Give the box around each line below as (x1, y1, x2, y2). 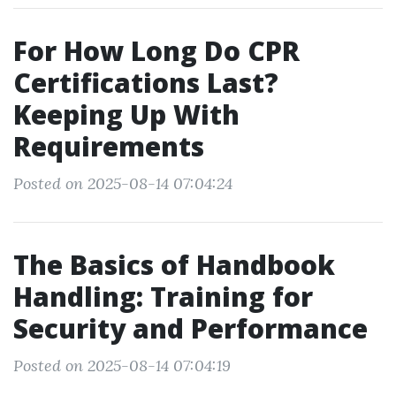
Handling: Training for (13, 278, 313, 315)
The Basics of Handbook (13, 247, 335, 283)
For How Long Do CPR (13, 33, 300, 69)
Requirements (13, 128, 204, 164)
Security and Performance (13, 310, 368, 346)
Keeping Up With (13, 96, 240, 133)
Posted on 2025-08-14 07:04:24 (13, 173, 232, 194)
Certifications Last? (13, 65, 278, 101)
